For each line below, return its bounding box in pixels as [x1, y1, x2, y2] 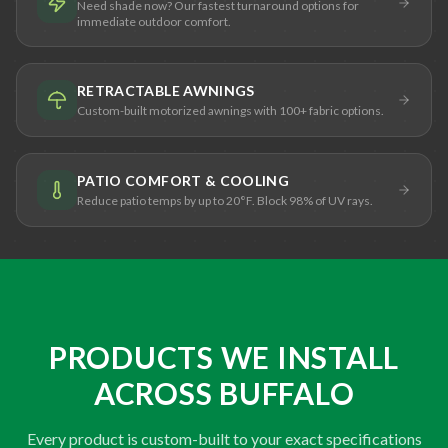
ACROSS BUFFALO [93, 374, 355, 411]
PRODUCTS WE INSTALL [48, 338, 400, 375]
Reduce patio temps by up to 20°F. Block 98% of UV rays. [77, 192, 373, 208]
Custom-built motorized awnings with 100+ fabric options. [77, 102, 384, 118]
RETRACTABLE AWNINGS [77, 81, 255, 99]
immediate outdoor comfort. [77, 13, 231, 29]
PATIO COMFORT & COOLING [77, 171, 290, 189]
